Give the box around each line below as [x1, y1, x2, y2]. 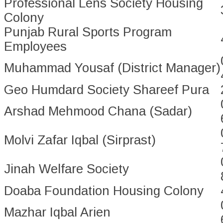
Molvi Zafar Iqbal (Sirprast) [4, 133, 156, 147]
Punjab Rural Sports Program [4, 25, 172, 39]
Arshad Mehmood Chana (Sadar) [4, 104, 192, 118]
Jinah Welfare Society [4, 162, 129, 176]
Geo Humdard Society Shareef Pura [4, 83, 209, 97]
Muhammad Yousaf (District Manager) [4, 61, 221, 75]
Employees [4, 39, 67, 54]
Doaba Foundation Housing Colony [4, 184, 204, 198]
